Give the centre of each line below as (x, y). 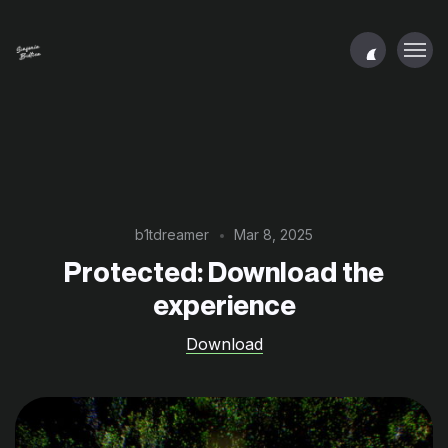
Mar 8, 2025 (274, 234)
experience (224, 305)
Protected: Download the (224, 272)
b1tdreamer (171, 234)
